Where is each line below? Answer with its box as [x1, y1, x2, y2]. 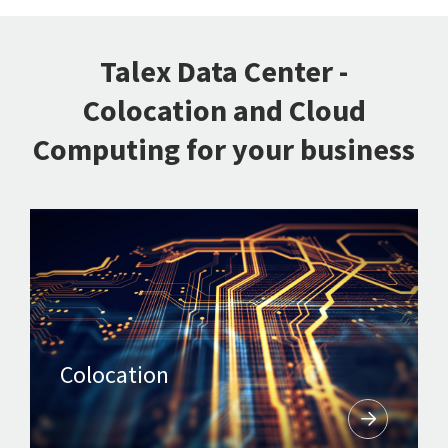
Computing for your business [33, 130, 415, 169]
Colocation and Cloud [82, 91, 366, 130]
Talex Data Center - [100, 52, 348, 91]
